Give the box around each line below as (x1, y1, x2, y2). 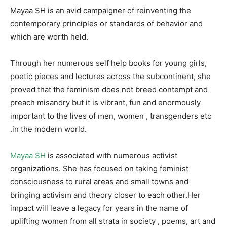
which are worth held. (10, 32, 88, 42)
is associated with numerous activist (46, 150, 177, 160)
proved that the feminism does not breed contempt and (10, 85, 208, 94)
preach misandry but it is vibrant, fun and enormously (10, 98, 201, 107)
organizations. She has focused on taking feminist (10, 164, 188, 173)
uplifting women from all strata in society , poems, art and (10, 216, 215, 226)
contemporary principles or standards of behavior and (10, 19, 203, 28)
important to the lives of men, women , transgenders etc (10, 111, 211, 121)
